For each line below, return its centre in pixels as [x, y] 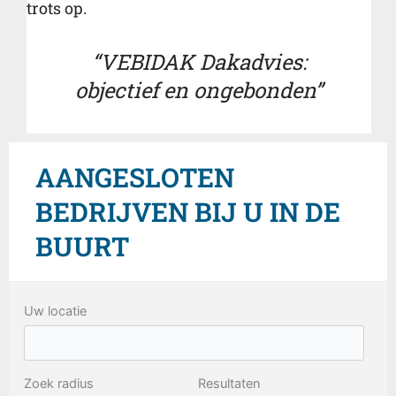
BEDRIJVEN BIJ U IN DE [188, 211]
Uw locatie [56, 312]
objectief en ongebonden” [199, 90]
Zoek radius [59, 384]
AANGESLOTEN [135, 177]
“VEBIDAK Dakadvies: [199, 62]
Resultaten [229, 384]
